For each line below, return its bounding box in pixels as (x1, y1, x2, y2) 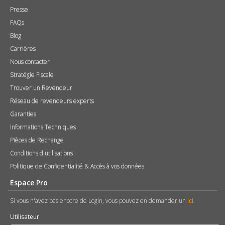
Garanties (10, 109, 36, 119)
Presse (10, 5, 28, 14)
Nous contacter (10, 57, 50, 66)
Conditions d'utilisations (10, 149, 73, 158)
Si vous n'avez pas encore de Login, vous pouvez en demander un (10, 196, 187, 205)
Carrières (10, 44, 36, 53)
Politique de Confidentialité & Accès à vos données (10, 162, 144, 171)
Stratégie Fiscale (10, 70, 54, 79)
